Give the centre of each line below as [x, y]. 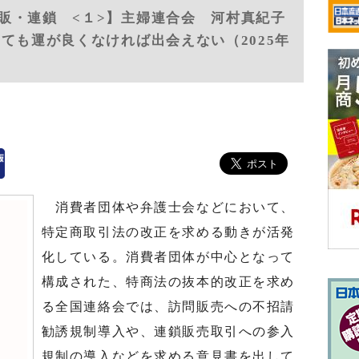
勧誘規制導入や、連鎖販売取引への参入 [168, 331]
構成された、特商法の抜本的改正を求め [168, 282]
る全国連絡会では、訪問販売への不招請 [168, 307]
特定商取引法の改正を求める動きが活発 [168, 232]
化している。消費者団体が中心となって [168, 257]
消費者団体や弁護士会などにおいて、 [168, 207]
